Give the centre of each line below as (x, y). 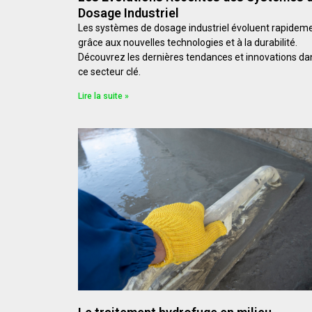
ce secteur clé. (109, 71)
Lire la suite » (103, 96)
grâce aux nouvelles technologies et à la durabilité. (188, 42)
